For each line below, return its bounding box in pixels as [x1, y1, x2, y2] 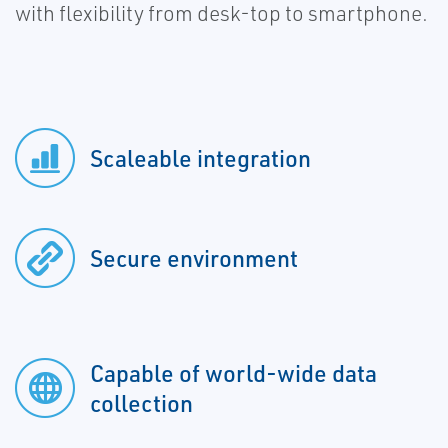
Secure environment [90, 243, 298, 274]
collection [90, 388, 193, 419]
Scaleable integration [90, 143, 311, 174]
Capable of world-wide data [90, 358, 377, 389]
